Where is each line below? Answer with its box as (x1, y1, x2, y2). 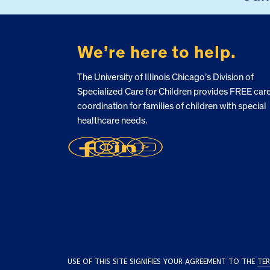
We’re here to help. (77, 43, 236, 61)
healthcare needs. (77, 115, 147, 125)
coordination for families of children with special (77, 101, 266, 111)
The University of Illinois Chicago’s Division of (77, 72, 254, 82)
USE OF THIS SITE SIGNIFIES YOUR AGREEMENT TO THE (67, 257, 257, 266)
